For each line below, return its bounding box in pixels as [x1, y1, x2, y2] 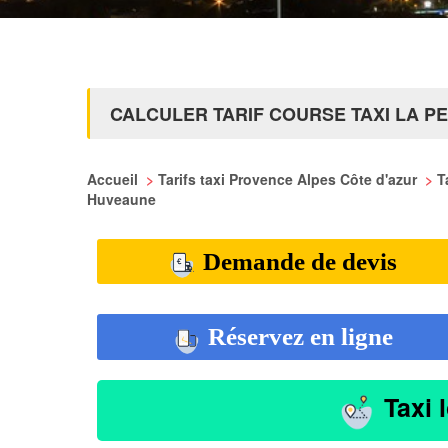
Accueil [87, 169, 142, 189]
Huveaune [87, 189, 156, 209]
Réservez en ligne [201, 323, 393, 351]
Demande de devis [197, 248, 397, 275]
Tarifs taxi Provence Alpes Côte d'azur [158, 169, 421, 189]
